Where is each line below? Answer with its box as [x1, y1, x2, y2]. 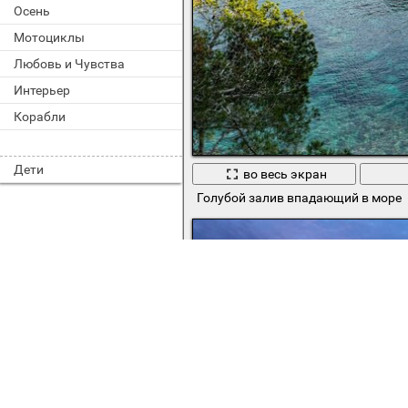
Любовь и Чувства [14, 56, 125, 71]
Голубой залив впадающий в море [196, 189, 402, 205]
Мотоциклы [14, 30, 85, 45]
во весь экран [242, 166, 327, 181]
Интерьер [14, 83, 70, 97]
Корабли [14, 109, 66, 124]
